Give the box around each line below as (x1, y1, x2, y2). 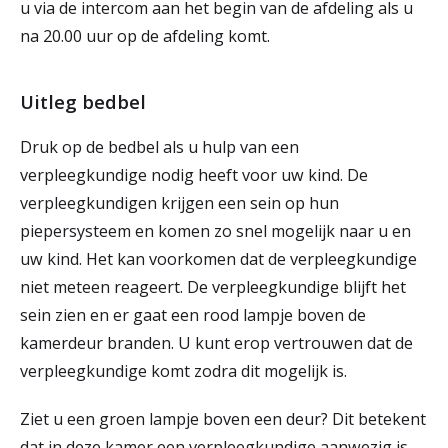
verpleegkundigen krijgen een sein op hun (20, 192, 339, 214)
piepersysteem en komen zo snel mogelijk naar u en (20, 220, 411, 242)
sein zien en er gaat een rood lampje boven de (20, 304, 366, 326)
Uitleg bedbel (20, 89, 151, 114)
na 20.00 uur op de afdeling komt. (20, 25, 274, 47)
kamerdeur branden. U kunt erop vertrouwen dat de (20, 332, 413, 354)
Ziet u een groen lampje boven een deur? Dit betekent (20, 408, 426, 430)
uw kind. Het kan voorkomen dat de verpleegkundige (20, 248, 417, 270)
